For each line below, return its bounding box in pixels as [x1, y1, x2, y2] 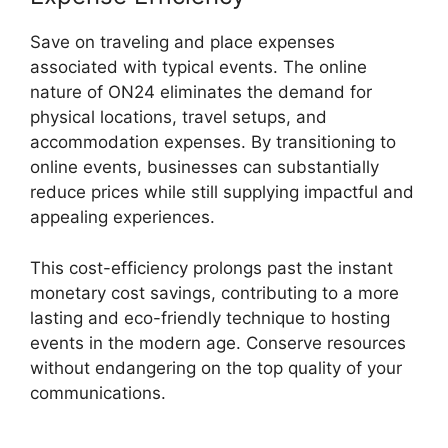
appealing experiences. [30, 207, 215, 227]
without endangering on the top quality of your [30, 357, 402, 378]
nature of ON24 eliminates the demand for [30, 82, 372, 102]
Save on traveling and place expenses [30, 32, 335, 52]
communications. [30, 382, 166, 403]
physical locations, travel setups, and [30, 107, 327, 127]
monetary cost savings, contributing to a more [30, 282, 399, 303]
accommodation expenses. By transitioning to [30, 132, 396, 152]
